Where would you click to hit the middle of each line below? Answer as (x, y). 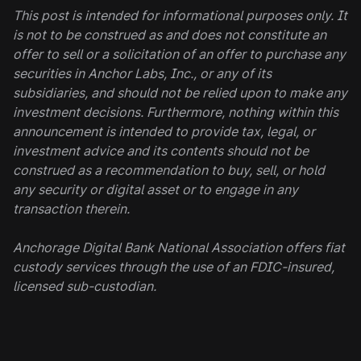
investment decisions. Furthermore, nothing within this (176, 112)
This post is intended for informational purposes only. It (180, 16)
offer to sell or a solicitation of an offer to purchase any (179, 54)
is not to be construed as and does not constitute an (170, 35)
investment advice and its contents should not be (161, 151)
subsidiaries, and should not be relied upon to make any (180, 93)
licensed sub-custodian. (85, 286)
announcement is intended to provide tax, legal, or (164, 132)
